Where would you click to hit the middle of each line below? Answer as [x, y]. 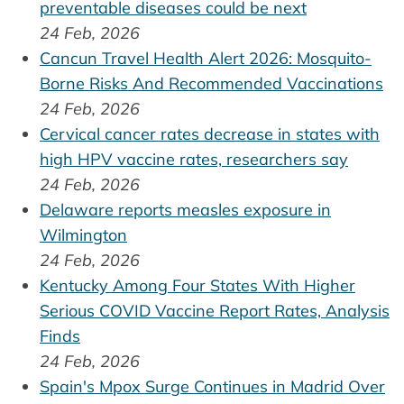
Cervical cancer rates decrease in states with [210, 133]
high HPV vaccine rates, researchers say [194, 159]
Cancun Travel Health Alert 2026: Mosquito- [206, 58]
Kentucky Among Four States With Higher [197, 285]
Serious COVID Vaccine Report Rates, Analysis [215, 310]
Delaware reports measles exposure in [185, 209]
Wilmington [83, 234]
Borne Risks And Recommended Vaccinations [211, 83]
